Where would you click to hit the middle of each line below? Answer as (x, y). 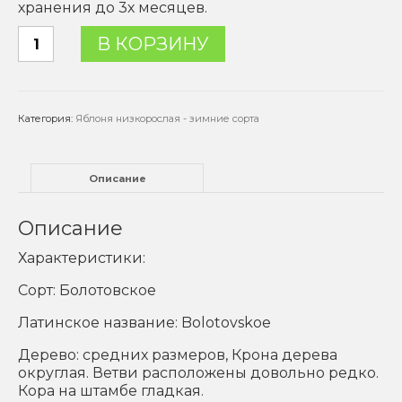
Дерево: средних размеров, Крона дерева (178, 355)
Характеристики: (82, 258)
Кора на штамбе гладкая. (111, 391)
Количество (66, 34)
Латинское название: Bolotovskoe (144, 323)
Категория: (47, 118)
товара (45, 52)
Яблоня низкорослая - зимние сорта (167, 118)
